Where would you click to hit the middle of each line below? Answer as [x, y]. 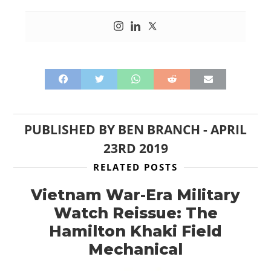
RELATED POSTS [135, 167]
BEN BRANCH [159, 129]
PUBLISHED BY [71, 129]
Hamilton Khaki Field [135, 231]
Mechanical [135, 249]
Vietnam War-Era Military [135, 194]
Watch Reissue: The [135, 213]
